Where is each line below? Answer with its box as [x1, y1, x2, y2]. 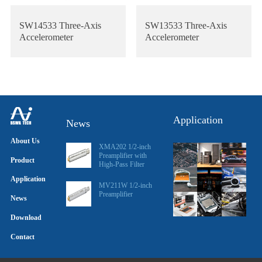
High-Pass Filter [99, 160, 145, 169]
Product [10, 156, 35, 164]
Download [10, 213, 42, 222]
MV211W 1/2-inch [99, 181, 153, 190]
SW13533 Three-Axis [144, 19, 227, 31]
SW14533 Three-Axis [19, 19, 101, 31]
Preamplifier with [99, 151, 147, 160]
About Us [10, 136, 40, 145]
